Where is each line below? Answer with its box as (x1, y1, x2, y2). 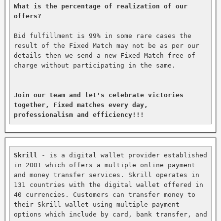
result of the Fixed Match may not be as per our (14, 41, 199, 49)
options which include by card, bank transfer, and (14, 210, 207, 218)
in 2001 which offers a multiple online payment (14, 161, 195, 169)
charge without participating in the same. (14, 61, 176, 69)
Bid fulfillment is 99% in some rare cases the (14, 32, 191, 39)
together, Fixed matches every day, (14, 101, 148, 109)
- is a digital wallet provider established (37, 151, 207, 159)
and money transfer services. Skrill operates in (14, 171, 199, 179)
